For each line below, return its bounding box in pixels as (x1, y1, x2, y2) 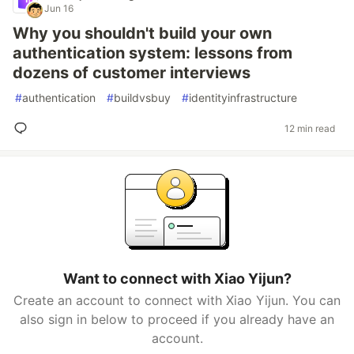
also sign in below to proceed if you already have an (20, 311, 334, 327)
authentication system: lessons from (13, 43, 292, 62)
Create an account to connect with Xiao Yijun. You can (13, 292, 341, 308)
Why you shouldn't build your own (13, 24, 272, 43)
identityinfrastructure (189, 91, 297, 104)
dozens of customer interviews (13, 63, 250, 82)
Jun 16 (44, 2, 73, 14)
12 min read (284, 122, 335, 134)
